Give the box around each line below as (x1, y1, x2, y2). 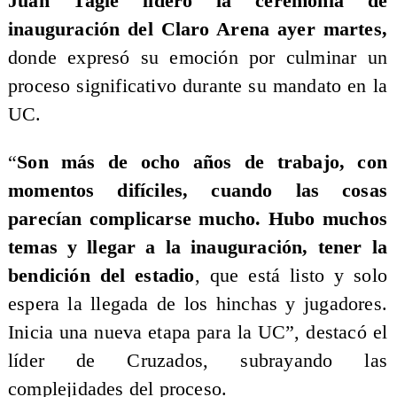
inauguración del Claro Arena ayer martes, (7, 19, 388, 41)
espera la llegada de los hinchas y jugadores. (7, 292, 388, 315)
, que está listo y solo (194, 264, 388, 286)
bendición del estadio (7, 264, 195, 286)
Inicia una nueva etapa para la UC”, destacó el (7, 321, 388, 343)
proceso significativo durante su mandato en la (7, 75, 388, 97)
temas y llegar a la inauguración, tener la (7, 236, 388, 258)
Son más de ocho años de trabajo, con (17, 151, 388, 173)
